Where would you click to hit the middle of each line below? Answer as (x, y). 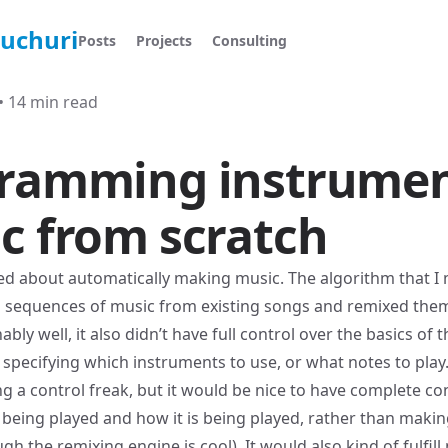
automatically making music (174, 278)
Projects (164, 40)
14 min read (53, 102)
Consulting (249, 40)
